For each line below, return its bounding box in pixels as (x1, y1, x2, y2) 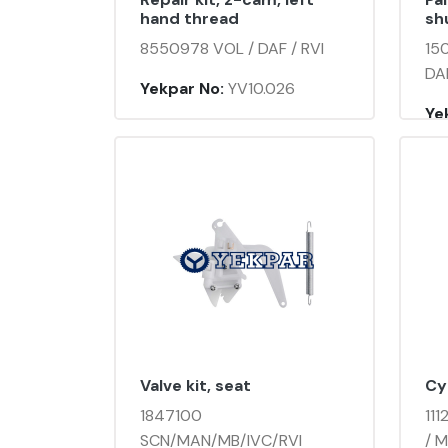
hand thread (140, 8, 239, 30)
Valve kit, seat (140, 375, 251, 397)
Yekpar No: (140, 78, 224, 100)
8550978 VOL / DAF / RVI (140, 38, 324, 60)
